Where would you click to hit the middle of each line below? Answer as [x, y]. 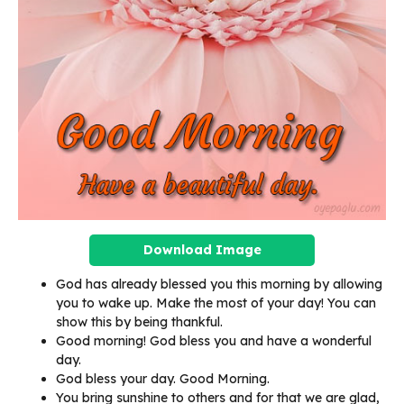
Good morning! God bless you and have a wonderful [214, 340]
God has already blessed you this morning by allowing [219, 284]
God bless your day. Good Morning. [163, 378]
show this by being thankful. [139, 321]
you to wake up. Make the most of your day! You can [216, 303]
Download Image [202, 249]
